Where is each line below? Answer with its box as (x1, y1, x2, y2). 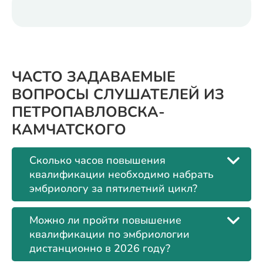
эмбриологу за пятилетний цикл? (29, 181, 197, 195)
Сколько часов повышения (29, 153, 166, 167)
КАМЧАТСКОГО (12, 119, 126, 140)
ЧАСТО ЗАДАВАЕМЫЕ (12, 66, 176, 87)
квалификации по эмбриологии (29, 227, 190, 241)
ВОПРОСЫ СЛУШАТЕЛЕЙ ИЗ (12, 84, 224, 104)
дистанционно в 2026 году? (29, 241, 170, 255)
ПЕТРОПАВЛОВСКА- (12, 102, 165, 122)
